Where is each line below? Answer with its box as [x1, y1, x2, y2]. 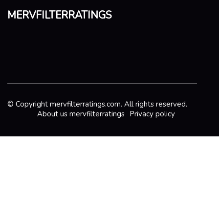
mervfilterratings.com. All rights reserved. [50, 99, 187, 109]
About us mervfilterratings [37, 109, 125, 119]
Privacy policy [130, 109, 175, 119]
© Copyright [7, 99, 50, 109]
